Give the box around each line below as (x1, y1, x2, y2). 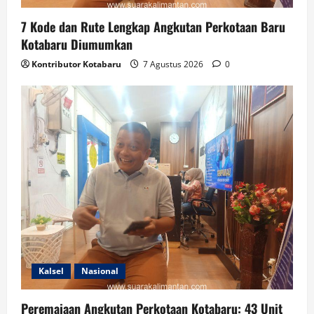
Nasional (81, 264, 118, 277)
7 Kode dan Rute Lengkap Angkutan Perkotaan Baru (21, 17, 285, 36)
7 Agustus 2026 (141, 57, 205, 70)
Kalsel (39, 264, 64, 277)
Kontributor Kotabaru (32, 57, 121, 70)
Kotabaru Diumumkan (21, 34, 132, 53)
